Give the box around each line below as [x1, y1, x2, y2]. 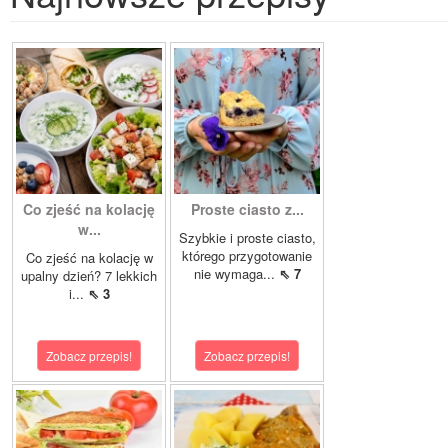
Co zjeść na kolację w [25, 248, 153, 268]
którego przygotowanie [182, 246, 312, 266]
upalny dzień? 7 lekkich [21, 266, 157, 286]
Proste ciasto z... [190, 199, 304, 220]
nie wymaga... [193, 264, 279, 284]
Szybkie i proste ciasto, [178, 228, 316, 248]
